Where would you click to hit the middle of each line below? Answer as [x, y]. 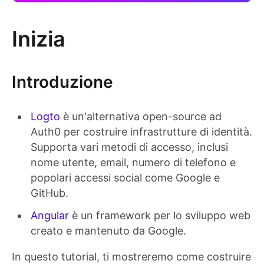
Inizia [39, 39]
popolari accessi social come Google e [125, 178]
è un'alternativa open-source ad [141, 117]
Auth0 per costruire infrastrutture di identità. [141, 132]
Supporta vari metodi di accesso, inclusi [129, 147]
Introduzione [62, 82]
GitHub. [49, 193]
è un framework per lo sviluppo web [161, 216]
